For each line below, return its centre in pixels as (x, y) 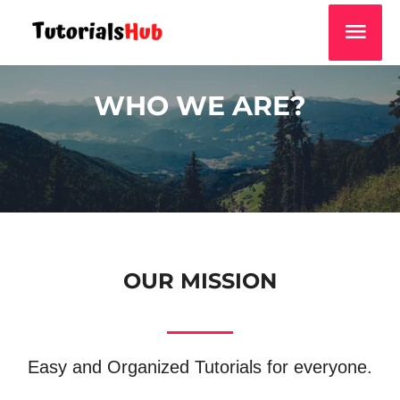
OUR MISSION (200, 281)
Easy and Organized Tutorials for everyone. (200, 367)
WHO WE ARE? (200, 106)
